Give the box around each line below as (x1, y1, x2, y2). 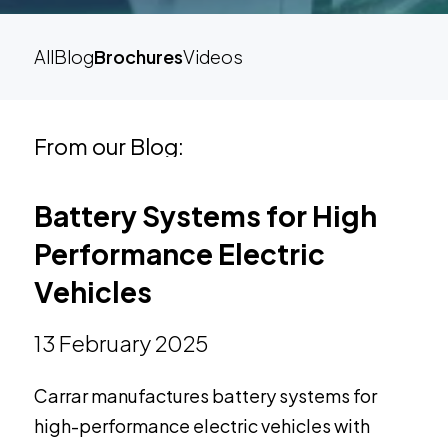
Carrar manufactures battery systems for (33, 384, 377, 407)
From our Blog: (33, 132, 184, 160)
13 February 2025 (33, 329, 209, 357)
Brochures (93, 45, 183, 68)
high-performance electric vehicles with (33, 414, 370, 437)
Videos (182, 45, 243, 68)
